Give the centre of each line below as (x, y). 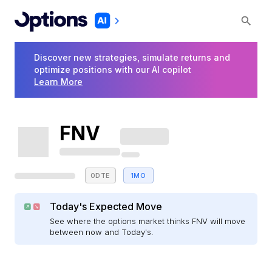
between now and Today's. (102, 232)
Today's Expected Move (106, 207)
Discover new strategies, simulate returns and (132, 58)
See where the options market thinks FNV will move (148, 221)
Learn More (58, 82)
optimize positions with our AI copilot (113, 70)
